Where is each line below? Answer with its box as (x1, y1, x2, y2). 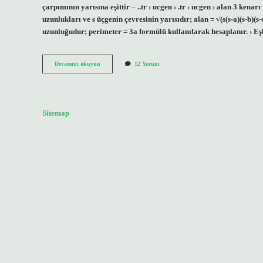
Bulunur (100, 93, 122, 100)
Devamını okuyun (55, 60, 100, 68)
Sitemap (42, 109, 69, 117)
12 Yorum (134, 60, 159, 68)
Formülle (100, 85, 123, 92)
